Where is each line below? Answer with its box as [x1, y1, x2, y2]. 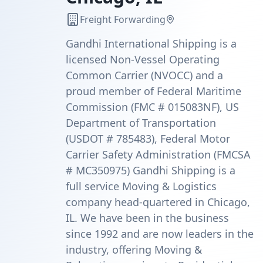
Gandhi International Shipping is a [66, 36, 237, 50]
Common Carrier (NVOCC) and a [66, 68, 223, 82]
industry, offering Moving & [66, 242, 202, 257]
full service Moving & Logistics [66, 179, 217, 193]
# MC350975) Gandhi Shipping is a [66, 163, 235, 177]
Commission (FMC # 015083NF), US [66, 100, 239, 114]
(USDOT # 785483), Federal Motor [66, 131, 230, 146]
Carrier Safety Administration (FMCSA [66, 147, 251, 161]
